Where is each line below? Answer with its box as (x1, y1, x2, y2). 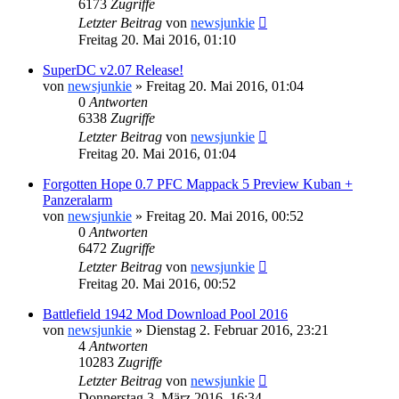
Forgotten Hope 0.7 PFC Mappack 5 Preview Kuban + (43, 175, 353, 191)
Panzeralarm (43, 191, 112, 208)
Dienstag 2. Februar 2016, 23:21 (146, 322, 329, 338)
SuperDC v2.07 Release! (43, 61, 183, 77)
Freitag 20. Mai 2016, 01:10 (78, 31, 236, 47)
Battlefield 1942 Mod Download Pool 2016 (43, 305, 288, 322)
